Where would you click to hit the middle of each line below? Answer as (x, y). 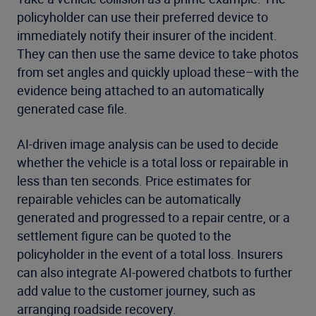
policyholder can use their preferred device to (142, 17)
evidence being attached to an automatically (141, 91)
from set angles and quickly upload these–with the (158, 72)
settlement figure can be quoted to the (124, 236)
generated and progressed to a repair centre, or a (153, 218)
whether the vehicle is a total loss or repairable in (153, 163)
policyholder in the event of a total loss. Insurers (150, 254)
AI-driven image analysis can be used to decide (148, 144)
